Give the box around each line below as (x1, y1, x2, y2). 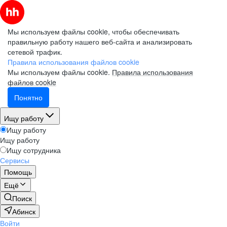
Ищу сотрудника (7, 145, 61, 155)
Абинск (12, 206, 35, 216)
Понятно (14, 92, 43, 102)
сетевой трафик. (8, 47, 62, 57)
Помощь (4, 167, 32, 177)
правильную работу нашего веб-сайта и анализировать (8, 36, 192, 47)
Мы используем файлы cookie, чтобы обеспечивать (8, 26, 179, 36)
